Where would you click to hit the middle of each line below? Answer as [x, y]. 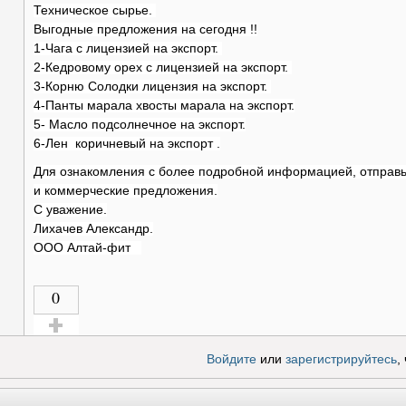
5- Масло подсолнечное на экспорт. [139, 125]
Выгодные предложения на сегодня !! [145, 30]
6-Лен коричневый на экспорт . [126, 144]
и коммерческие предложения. [125, 191]
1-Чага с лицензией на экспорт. [126, 49]
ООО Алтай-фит [87, 248]
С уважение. [70, 210]
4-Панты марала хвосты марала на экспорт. [164, 106]
